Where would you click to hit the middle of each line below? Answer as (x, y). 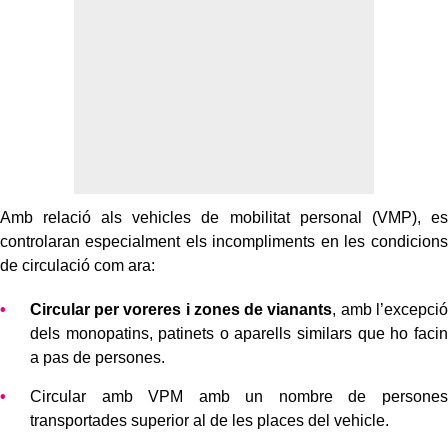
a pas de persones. (97, 357)
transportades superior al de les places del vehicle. (209, 420)
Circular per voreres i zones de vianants (181, 309)
